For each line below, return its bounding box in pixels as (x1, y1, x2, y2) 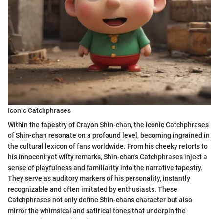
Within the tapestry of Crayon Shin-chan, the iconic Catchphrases (8, 120, 209, 129)
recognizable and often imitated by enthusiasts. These (8, 185, 177, 193)
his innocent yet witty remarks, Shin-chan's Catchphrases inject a (8, 153, 207, 161)
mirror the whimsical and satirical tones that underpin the (8, 206, 186, 215)
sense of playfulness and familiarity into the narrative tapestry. (8, 163, 203, 172)
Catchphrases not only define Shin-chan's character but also (8, 196, 192, 204)
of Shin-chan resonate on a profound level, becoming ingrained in (8, 131, 210, 139)
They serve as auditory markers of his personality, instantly (8, 174, 190, 182)
